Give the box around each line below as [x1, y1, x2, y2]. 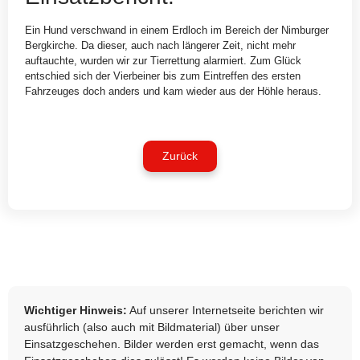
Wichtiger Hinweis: [24, 303, 127, 317]
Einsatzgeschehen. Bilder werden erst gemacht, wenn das [24, 337, 319, 350]
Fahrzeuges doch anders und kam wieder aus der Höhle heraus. [25, 84, 322, 97]
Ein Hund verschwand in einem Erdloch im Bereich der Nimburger [25, 23, 329, 36]
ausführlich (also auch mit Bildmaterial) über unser [24, 320, 280, 333]
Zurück [162, 149, 198, 163]
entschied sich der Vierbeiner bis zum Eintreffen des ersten [25, 69, 301, 82]
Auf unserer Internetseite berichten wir [127, 303, 324, 317]
